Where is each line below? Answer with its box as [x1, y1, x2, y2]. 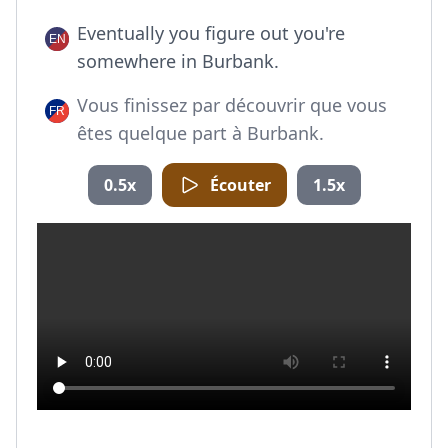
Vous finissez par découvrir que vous [77, 93, 387, 117]
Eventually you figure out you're [77, 21, 345, 45]
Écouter [209, 174, 271, 196]
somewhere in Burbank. [77, 49, 279, 73]
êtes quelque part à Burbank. [77, 121, 324, 145]
